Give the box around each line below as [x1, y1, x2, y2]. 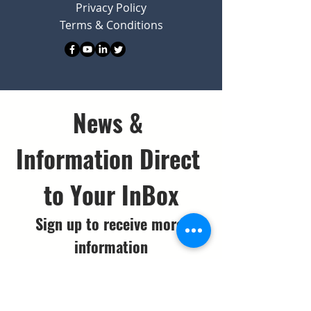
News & [73, 104, 143, 140]
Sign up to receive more [35, 212, 183, 235]
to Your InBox [44, 176, 178, 212]
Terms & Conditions [59, 17, 163, 33]
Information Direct [16, 140, 200, 176]
